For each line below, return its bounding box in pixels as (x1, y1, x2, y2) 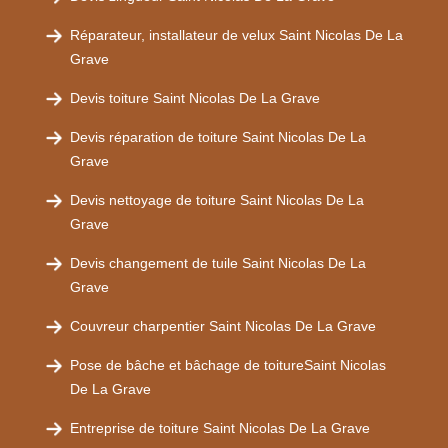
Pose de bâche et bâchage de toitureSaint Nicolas (70, 357, 386, 373)
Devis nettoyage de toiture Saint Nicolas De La (70, 192, 364, 208)
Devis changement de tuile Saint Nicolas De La (70, 255, 366, 271)
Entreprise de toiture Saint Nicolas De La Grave (70, 420, 370, 436)
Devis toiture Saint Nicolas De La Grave (70, 90, 320, 106)
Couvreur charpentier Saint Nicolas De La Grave (70, 318, 376, 334)
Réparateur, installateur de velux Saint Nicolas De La (70, 27, 403, 43)
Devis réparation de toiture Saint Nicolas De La (70, 129, 366, 145)
